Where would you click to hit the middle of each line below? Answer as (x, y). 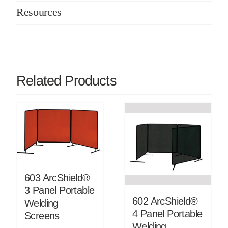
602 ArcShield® (165, 201)
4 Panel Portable (167, 214)
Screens (42, 216)
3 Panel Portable (59, 191)
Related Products (66, 80)
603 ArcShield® (57, 178)
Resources (39, 12)
